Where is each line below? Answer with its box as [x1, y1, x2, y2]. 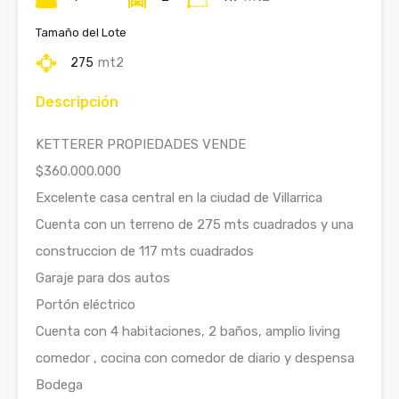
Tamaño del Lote [36, 25, 126, 39]
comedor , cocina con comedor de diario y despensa [36, 349, 354, 366]
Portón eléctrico [36, 296, 135, 313]
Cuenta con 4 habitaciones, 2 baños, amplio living [36, 322, 340, 339]
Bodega [36, 376, 83, 393]
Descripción [36, 93, 118, 110]
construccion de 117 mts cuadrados [36, 242, 254, 259]
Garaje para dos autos [36, 269, 170, 286]
